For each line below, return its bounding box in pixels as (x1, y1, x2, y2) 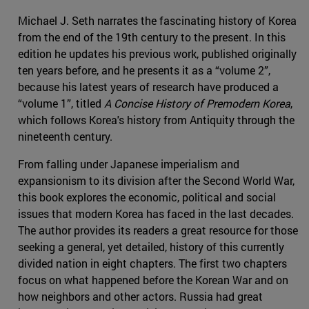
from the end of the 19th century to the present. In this (18, 30, 286, 45)
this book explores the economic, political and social (18, 190, 276, 205)
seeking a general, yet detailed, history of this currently (18, 239, 284, 255)
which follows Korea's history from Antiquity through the (18, 112, 295, 128)
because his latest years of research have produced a (18, 79, 279, 94)
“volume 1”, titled (18, 96, 104, 111)
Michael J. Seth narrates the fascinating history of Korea (18, 13, 297, 28)
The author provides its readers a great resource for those (18, 223, 298, 238)
